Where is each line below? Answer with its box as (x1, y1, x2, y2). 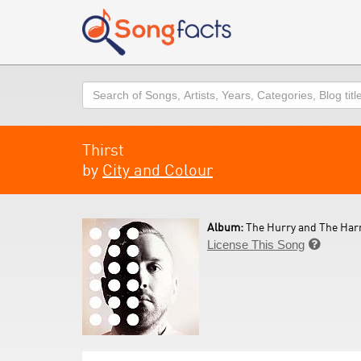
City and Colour (102, 160, 213, 180)
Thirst (82, 139, 124, 160)
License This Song (207, 238, 305, 251)
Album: (207, 220, 246, 234)
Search (81, 82, 121, 96)
